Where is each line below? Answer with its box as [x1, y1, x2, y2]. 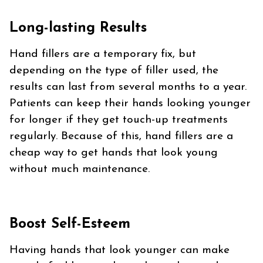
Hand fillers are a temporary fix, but [9, 49, 196, 60]
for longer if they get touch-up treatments [9, 114, 228, 126]
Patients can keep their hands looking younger [9, 98, 251, 110]
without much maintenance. [9, 164, 150, 176]
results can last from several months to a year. [9, 82, 247, 93]
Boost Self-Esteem [9, 217, 130, 232]
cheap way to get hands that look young [9, 147, 218, 159]
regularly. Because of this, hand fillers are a [9, 131, 233, 143]
